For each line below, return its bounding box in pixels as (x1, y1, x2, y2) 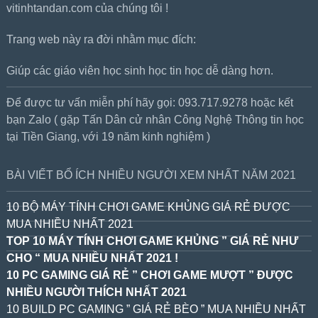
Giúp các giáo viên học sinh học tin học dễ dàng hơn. (6, 65, 273, 77)
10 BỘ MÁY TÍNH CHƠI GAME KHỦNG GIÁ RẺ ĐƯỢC (6, 201, 290, 213)
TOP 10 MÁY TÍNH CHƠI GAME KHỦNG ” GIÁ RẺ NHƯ (6, 235, 298, 247)
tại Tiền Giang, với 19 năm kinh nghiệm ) (6, 131, 210, 143)
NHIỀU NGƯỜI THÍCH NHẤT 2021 (6, 286, 187, 298)
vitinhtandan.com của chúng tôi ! (6, 2, 168, 14)
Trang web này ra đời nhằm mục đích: (6, 33, 196, 45)
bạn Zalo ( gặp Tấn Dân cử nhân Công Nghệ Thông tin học (6, 114, 304, 126)
